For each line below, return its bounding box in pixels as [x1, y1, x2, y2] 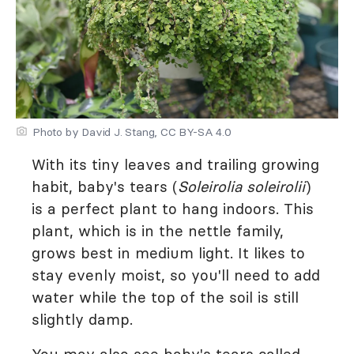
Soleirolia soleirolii [178, 177, 305, 197]
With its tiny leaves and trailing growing [32, 155, 319, 175]
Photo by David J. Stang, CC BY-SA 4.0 [32, 125, 232, 140]
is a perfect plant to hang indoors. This [32, 199, 314, 219]
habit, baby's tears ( [32, 177, 178, 197]
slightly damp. [32, 310, 133, 330]
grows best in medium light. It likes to [32, 243, 305, 263]
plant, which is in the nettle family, [32, 221, 284, 241]
